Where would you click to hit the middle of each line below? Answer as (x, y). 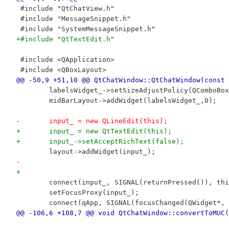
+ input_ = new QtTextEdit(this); (110, 131)
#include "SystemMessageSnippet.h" (86, 29)
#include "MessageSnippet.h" (73, 19)
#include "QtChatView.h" (65, 9)
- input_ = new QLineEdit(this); (108, 121)
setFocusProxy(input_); (94, 193)
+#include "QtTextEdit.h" (65, 39)
